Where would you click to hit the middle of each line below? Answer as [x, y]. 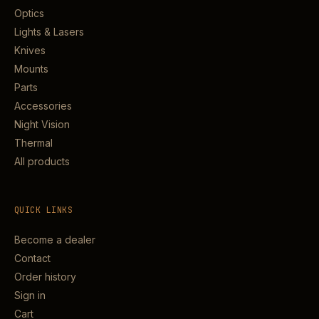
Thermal [33, 143]
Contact [32, 258]
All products [42, 161]
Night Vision [42, 124]
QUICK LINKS [44, 210]
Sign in [30, 295]
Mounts [31, 69]
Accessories [43, 106]
